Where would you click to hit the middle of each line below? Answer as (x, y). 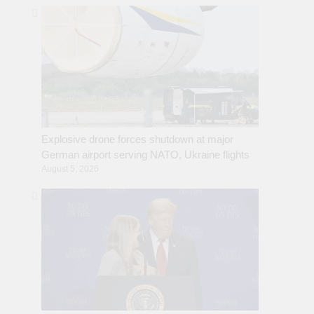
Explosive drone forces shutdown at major (138, 139)
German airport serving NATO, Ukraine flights (146, 154)
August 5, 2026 (70, 169)
